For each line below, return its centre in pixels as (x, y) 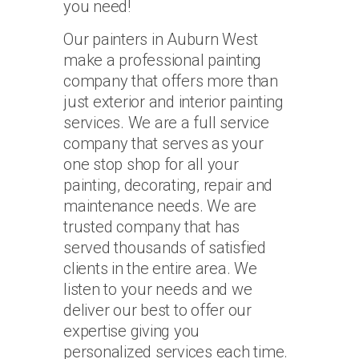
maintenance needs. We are (160, 206)
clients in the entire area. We (160, 269)
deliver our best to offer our (157, 311)
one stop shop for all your (151, 165)
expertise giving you (131, 331)
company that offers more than (171, 81)
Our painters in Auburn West (161, 40)
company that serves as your (163, 144)
